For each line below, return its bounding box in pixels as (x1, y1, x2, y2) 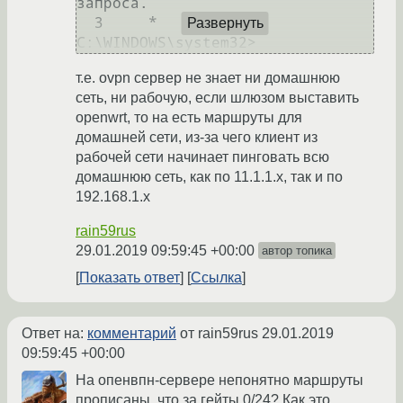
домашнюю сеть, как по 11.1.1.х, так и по (76, 169, 343, 185)
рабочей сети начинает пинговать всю (76, 149, 329, 166)
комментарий (87, 326, 176, 342)
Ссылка (191, 270, 242, 286)
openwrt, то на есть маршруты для (76, 110, 302, 126)
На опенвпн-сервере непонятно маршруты (76, 372, 363, 389)
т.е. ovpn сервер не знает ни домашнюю (76, 70, 340, 86)
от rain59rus (176, 326, 262, 342)
